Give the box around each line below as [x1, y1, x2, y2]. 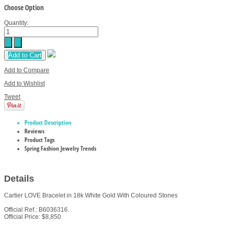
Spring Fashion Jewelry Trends [24, 144, 96, 153]
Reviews [24, 127, 44, 136]
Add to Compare [4, 67, 49, 74]
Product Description [24, 118, 71, 127]
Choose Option [4, 3, 44, 13]
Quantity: [4, 19, 28, 27]
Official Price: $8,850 [4, 213, 61, 221]
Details [4, 174, 34, 184]
